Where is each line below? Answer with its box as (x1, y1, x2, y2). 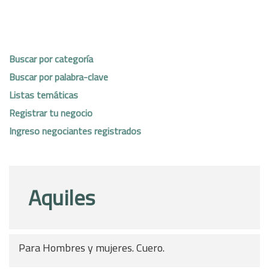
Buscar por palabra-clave (9, 69, 108, 84)
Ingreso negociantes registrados (9, 123, 141, 138)
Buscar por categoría (9, 51, 93, 66)
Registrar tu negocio (9, 105, 92, 120)
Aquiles (28, 181, 95, 214)
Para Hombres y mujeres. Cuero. (19, 240, 165, 256)
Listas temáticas (9, 87, 78, 102)
